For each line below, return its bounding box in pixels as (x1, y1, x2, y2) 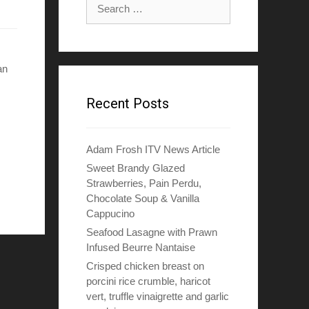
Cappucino (86, 208, 134, 219)
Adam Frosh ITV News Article (86, 143, 220, 155)
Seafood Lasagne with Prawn (86, 226, 217, 238)
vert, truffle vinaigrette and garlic (86, 290, 229, 302)
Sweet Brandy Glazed (86, 162, 185, 174)
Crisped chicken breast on (86, 260, 204, 272)
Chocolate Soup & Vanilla (86, 192, 199, 204)
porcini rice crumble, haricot (86, 275, 210, 287)
